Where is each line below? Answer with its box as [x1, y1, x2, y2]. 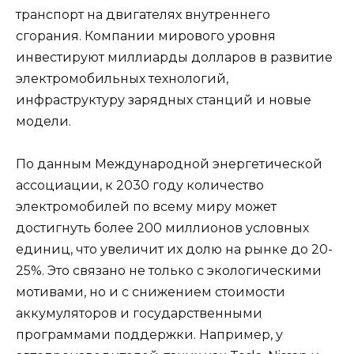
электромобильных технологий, [16, 70, 228, 86]
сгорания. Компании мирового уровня [16, 28, 276, 43]
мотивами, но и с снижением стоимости [16, 284, 285, 300]
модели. [16, 113, 71, 129]
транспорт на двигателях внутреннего [16, 6, 270, 22]
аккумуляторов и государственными [16, 306, 262, 322]
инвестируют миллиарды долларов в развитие [16, 49, 333, 65]
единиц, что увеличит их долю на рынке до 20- [16, 242, 333, 258]
